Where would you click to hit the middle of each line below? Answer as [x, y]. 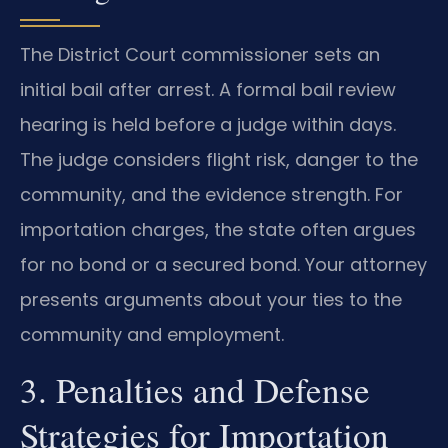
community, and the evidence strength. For [211, 195]
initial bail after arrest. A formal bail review [208, 90]
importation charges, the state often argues [218, 230]
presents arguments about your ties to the [211, 300]
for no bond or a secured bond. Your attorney [223, 265]
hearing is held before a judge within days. [208, 125]
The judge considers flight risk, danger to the [219, 160]
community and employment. [152, 335]
